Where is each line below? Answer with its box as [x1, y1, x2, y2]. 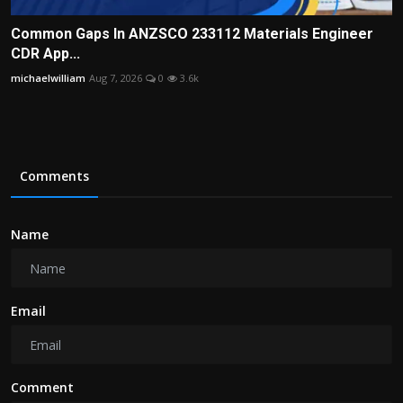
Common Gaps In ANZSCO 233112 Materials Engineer [11, 25, 373, 43]
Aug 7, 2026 [89, 71, 142, 85]
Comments [20, 167, 89, 185]
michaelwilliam [11, 71, 85, 85]
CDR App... [11, 45, 80, 63]
